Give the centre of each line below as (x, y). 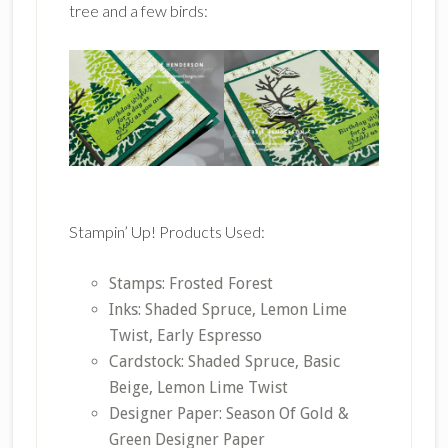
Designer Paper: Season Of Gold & (228, 414)
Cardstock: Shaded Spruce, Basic (224, 362)
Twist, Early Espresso (185, 336)
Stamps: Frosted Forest (190, 284)
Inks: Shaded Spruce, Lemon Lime (227, 310)
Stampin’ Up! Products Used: (166, 232)
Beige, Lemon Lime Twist (198, 388)
